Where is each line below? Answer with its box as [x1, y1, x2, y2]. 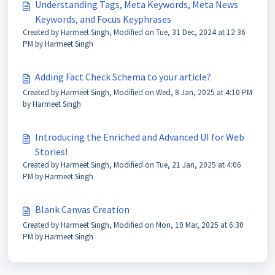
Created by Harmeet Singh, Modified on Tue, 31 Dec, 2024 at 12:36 [23, 27, 246, 37]
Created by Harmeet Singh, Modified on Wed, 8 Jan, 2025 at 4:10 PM [23, 87, 252, 98]
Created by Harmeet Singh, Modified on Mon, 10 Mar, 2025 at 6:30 [23, 220, 244, 230]
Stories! [35, 145, 68, 158]
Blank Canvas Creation [35, 203, 130, 215]
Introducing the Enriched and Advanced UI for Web [35, 131, 244, 143]
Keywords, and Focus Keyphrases [35, 13, 171, 25]
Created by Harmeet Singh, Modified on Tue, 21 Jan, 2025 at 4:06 [23, 160, 241, 170]
